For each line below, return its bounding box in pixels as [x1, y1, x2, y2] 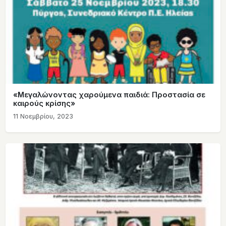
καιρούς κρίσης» [13, 99, 75, 108]
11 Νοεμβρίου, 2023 [13, 112, 73, 121]
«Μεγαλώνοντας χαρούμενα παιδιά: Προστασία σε [13, 90, 205, 100]
